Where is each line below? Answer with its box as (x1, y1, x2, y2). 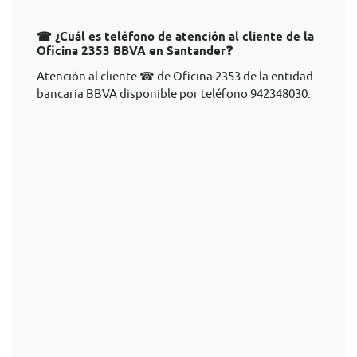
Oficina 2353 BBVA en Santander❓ (37, 44, 233, 58)
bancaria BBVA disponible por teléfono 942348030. (37, 87, 311, 100)
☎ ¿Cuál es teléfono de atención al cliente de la (37, 29, 314, 44)
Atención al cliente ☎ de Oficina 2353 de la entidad (37, 69, 313, 83)
